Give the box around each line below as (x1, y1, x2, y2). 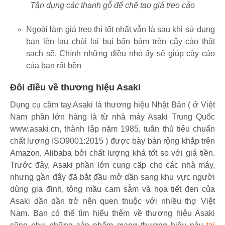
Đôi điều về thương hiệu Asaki (10, 82, 141, 92)
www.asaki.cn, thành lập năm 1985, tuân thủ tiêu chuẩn (10, 124, 215, 133)
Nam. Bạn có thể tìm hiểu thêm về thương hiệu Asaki (10, 208, 215, 217)
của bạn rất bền (26, 61, 81, 70)
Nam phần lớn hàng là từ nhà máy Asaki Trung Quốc (10, 112, 215, 121)
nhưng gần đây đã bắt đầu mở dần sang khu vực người (10, 172, 215, 181)
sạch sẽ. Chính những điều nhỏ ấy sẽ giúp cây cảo (26, 49, 215, 58)
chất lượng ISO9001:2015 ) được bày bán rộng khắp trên (10, 136, 215, 145)
